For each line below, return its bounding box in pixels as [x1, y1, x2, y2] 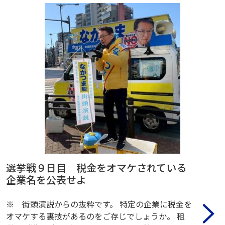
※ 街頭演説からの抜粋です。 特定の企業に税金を [6, 197, 192, 210]
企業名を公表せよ [6, 172, 86, 187]
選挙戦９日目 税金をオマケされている [6, 160, 186, 175]
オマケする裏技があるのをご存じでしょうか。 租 [6, 209, 185, 222]
